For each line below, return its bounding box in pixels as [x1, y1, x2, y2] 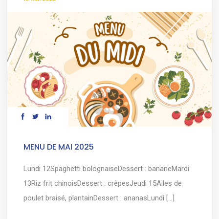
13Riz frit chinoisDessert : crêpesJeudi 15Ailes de [23, 178, 182, 188]
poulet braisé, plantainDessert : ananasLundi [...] [23, 193, 175, 202]
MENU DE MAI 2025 [23, 141, 94, 153]
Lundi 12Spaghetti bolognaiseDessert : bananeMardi [23, 164, 189, 173]
